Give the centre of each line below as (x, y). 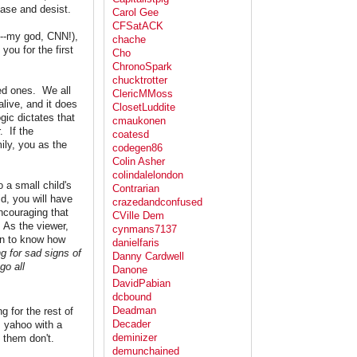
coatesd (131, 135)
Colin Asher (139, 162)
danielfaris (136, 243)
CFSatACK (138, 26)
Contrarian (136, 189)
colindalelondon (148, 175)
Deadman (134, 311)
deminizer (135, 338)
